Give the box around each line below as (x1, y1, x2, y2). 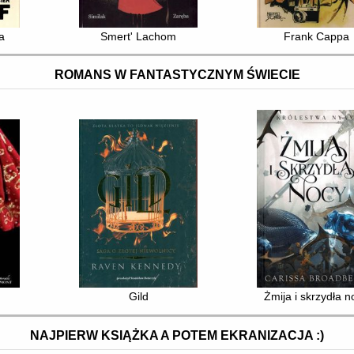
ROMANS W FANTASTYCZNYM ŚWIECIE (54, 68, 300, 82)
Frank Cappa (283, 29, 349, 43)
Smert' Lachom (100, 29, 177, 43)
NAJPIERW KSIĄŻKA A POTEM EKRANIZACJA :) (30, 328, 324, 342)
